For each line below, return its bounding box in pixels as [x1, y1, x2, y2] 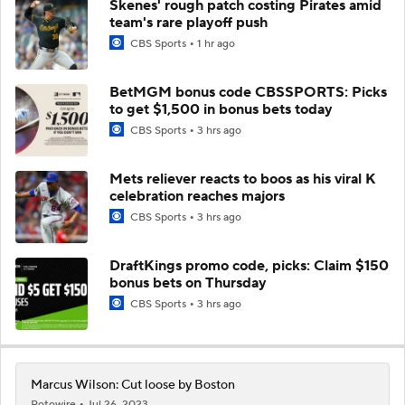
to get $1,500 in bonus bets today [109, 99, 333, 118]
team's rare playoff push [109, 13, 268, 32]
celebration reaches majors [109, 186, 285, 205]
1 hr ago [197, 36, 235, 51]
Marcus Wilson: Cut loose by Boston [31, 376, 235, 393]
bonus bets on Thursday [109, 273, 267, 292]
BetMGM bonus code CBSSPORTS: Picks [109, 82, 387, 101]
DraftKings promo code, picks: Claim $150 [109, 256, 389, 275]
